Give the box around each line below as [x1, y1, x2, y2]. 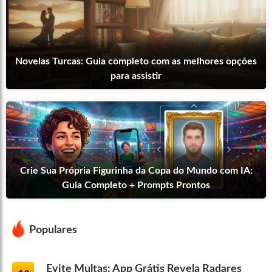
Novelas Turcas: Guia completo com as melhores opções [15, 56, 257, 67]
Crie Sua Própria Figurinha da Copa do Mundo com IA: [19, 166, 253, 176]
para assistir [110, 71, 161, 81]
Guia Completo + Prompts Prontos [62, 180, 210, 191]
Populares [29, 225, 77, 236]
